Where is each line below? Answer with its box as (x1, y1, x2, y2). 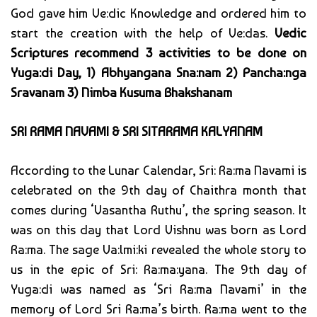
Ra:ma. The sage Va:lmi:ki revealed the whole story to (11, 242, 306, 258)
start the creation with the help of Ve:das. (11, 25, 275, 41)
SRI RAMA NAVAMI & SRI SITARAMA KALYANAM (11, 124, 263, 139)
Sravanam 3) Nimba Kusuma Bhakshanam (11, 85, 232, 100)
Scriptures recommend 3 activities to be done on (11, 45, 306, 61)
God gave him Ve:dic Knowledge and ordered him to (11, 6, 306, 21)
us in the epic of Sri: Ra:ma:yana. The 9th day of (11, 262, 306, 277)
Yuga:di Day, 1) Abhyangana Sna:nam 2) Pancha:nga (11, 65, 306, 81)
